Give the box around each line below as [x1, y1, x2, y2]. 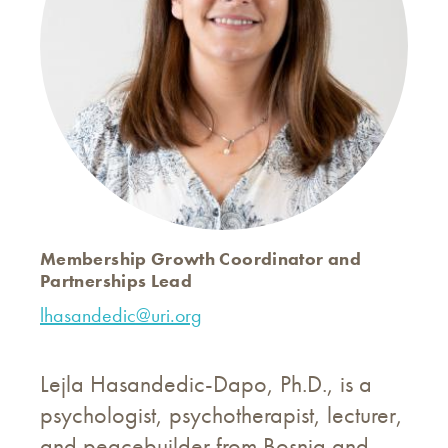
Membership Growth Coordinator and [40, 247, 361, 270]
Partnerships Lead [40, 269, 197, 292]
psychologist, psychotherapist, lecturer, [40, 399, 403, 430]
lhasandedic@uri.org [40, 302, 202, 328]
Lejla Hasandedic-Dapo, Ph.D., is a [40, 368, 372, 399]
